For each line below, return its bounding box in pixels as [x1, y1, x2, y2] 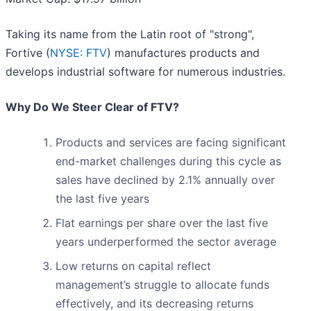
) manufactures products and [107, 46, 260, 60]
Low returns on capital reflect [56, 259, 211, 274]
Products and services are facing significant [56, 135, 286, 150]
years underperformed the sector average [56, 235, 276, 249]
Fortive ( [6, 46, 50, 60]
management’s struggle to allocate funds [56, 278, 269, 292]
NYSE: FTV [50, 46, 107, 60]
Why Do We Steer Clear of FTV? [6, 100, 179, 115]
